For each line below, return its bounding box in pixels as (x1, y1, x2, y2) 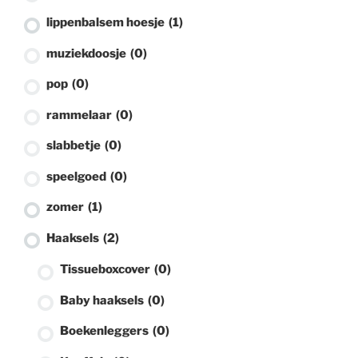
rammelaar (46, 107, 114, 122)
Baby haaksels (60, 292, 146, 308)
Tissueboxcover (60, 262, 153, 277)
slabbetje (46, 138, 103, 153)
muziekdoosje (46, 46, 129, 61)
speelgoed (46, 169, 109, 184)
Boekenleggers (60, 324, 151, 339)
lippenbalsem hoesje (46, 15, 167, 30)
